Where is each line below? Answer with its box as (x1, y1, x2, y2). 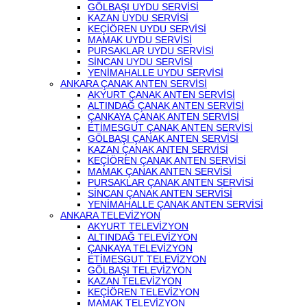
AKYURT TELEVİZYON (88, 221, 188, 232)
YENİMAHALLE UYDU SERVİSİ (88, 67, 223, 78)
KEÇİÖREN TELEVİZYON (88, 286, 199, 297)
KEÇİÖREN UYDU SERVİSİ (88, 23, 206, 34)
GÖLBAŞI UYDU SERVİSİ (88, 1, 199, 12)
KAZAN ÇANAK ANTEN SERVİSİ (88, 144, 228, 155)
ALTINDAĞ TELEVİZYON (88, 232, 197, 243)
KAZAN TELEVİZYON (88, 275, 182, 286)
